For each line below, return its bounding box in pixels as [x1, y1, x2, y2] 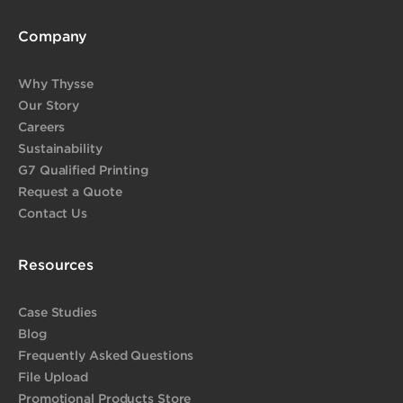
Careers [18, 119, 66, 133]
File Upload [18, 369, 88, 383]
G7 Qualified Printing [18, 162, 148, 176]
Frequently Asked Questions [18, 347, 194, 362]
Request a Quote [18, 184, 122, 198]
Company [18, 27, 88, 44]
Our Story [18, 97, 80, 112]
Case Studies [18, 304, 97, 318]
